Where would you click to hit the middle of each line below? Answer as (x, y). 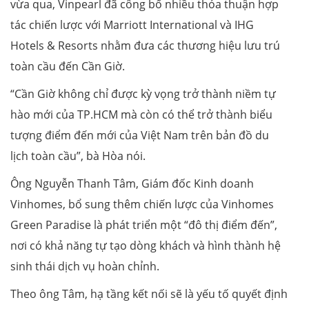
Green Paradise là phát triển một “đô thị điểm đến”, (144, 225)
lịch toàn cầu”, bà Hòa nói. (78, 156)
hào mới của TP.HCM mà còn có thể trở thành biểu (141, 115)
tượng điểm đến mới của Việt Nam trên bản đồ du (140, 136)
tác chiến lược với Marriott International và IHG (132, 25)
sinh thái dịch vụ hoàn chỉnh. (85, 267)
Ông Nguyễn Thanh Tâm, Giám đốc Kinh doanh (132, 184)
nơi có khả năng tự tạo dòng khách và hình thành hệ (146, 246)
